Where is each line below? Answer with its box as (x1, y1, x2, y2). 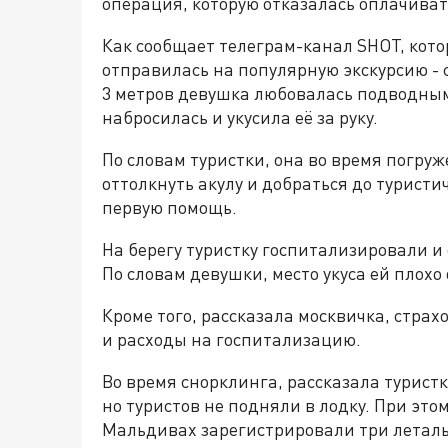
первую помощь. (102, 196, 237, 218)
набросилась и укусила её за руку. (102, 106, 378, 128)
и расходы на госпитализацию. (102, 328, 361, 350)
